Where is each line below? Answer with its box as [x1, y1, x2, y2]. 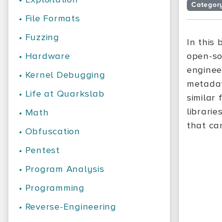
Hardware [25, 51, 70, 62]
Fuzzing [25, 32, 59, 43]
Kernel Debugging [25, 69, 106, 81]
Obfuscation [25, 126, 80, 137]
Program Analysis [25, 164, 105, 175]
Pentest [25, 145, 60, 156]
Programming [25, 182, 85, 194]
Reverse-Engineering [25, 201, 116, 213]
